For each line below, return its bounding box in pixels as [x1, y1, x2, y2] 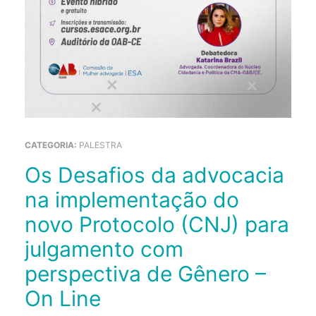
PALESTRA [79, 140, 122, 151]
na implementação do [25, 187, 239, 213]
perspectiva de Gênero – [25, 261, 266, 287]
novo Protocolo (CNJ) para [25, 212, 289, 238]
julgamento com [25, 236, 183, 262]
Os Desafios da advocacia [25, 162, 41, 188]
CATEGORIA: [25, 140, 79, 151]
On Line [25, 286, 101, 312]
